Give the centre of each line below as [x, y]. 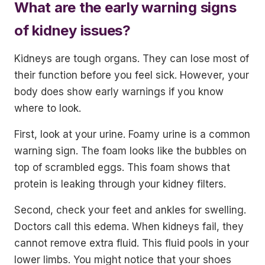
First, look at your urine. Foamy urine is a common [132, 134]
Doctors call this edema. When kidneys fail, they [129, 227]
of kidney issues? [72, 30]
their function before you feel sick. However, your [132, 75]
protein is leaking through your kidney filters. [120, 184]
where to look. [48, 108]
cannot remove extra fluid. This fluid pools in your [132, 243]
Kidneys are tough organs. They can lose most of [132, 59]
